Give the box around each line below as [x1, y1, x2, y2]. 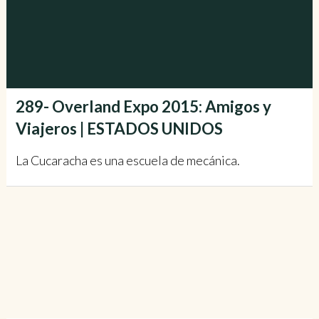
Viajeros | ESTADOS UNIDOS [15, 118, 223, 138]
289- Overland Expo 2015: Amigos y [15, 96, 271, 116]
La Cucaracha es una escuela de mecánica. [15, 152, 240, 168]
